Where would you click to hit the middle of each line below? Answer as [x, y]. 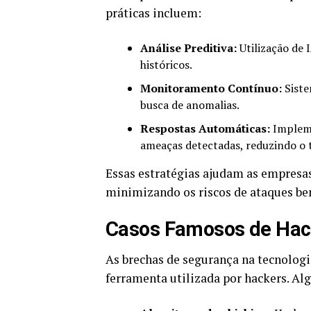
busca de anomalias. [190, 105]
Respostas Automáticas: [205, 129]
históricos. [166, 65]
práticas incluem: [153, 13]
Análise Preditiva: [188, 48]
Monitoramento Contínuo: [211, 89]
